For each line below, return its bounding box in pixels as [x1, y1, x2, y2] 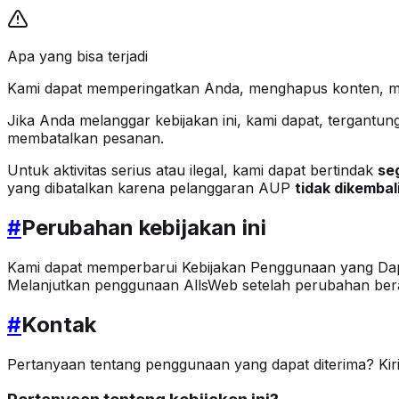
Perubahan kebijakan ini [21, 214, 266, 240]
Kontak [21, 311, 96, 338]
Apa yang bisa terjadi [7, 46, 148, 65]
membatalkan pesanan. [7, 128, 164, 147]
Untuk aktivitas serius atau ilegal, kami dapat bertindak [7, 160, 378, 179]
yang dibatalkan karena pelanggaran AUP [7, 178, 295, 197]
